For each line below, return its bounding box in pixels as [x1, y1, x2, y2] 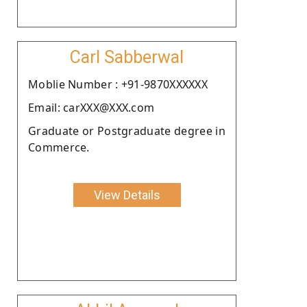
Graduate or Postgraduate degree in [28, 123, 225, 138]
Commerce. [28, 139, 90, 155]
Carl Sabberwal [70, 47, 184, 67]
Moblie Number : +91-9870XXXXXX [28, 76, 208, 92]
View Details [93, 187, 160, 202]
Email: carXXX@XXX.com [28, 99, 155, 115]
